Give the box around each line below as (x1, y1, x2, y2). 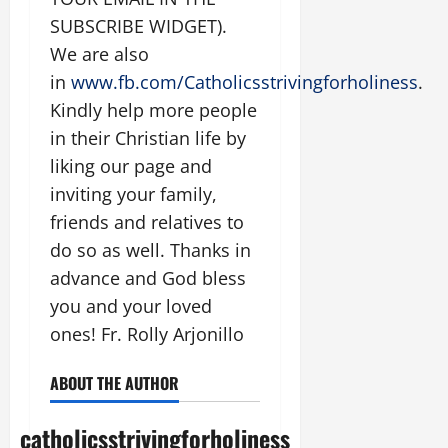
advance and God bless (50, 266, 246, 291)
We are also (50, 42, 149, 67)
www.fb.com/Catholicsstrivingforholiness (71, 70, 418, 95)
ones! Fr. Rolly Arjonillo (50, 322, 244, 347)
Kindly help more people (50, 98, 257, 123)
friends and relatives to (50, 210, 244, 235)
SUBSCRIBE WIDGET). (50, 14, 227, 39)
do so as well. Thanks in (50, 238, 251, 263)
